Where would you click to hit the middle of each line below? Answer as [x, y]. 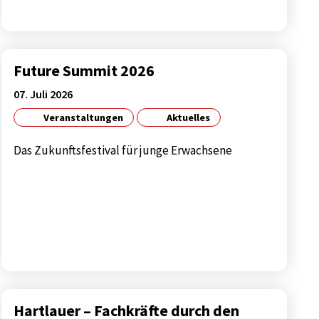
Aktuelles [187, 118]
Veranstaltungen [82, 118]
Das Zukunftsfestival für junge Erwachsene [123, 151]
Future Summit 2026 [84, 71]
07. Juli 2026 [43, 94]
